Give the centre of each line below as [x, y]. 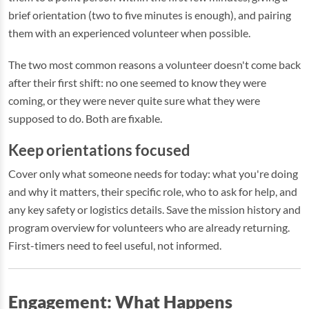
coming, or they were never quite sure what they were [134, 100]
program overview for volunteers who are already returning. [149, 227]
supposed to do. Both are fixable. [85, 118]
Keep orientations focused [99, 150]
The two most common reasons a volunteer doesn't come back [154, 64]
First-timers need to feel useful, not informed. [115, 245]
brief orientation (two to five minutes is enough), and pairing [150, 15]
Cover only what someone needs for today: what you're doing [153, 173]
